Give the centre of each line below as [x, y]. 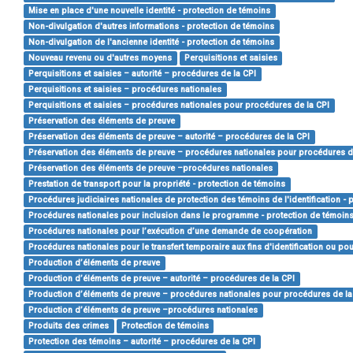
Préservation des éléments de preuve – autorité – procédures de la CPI [169, 137]
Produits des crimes [69, 326]
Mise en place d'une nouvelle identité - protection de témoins [150, 11]
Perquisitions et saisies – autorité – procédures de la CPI [143, 74]
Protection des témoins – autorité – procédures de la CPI [142, 342]
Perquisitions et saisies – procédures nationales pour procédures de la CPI [179, 105]
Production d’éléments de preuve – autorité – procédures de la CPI [162, 279]
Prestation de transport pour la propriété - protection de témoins [157, 184]
